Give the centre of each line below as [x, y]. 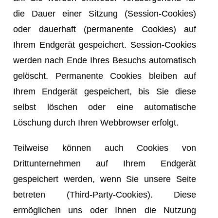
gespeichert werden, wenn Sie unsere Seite [105, 179]
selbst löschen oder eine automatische [105, 107]
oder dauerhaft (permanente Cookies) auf [105, 29]
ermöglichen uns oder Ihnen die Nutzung [105, 210]
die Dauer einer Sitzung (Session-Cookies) [105, 13]
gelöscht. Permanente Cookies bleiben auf [105, 76]
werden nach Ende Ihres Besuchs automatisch [105, 60]
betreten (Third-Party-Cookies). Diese [105, 194]
